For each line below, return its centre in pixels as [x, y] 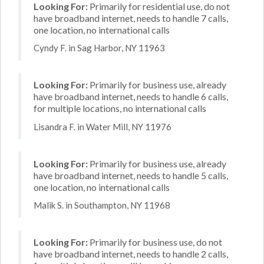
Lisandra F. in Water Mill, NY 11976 [103, 126]
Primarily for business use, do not [155, 242]
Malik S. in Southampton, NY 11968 [102, 205]
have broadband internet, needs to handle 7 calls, [131, 18]
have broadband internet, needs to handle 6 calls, [131, 96]
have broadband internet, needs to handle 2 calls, [131, 254]
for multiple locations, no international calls [120, 108]
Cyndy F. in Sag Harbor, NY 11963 [99, 48]
